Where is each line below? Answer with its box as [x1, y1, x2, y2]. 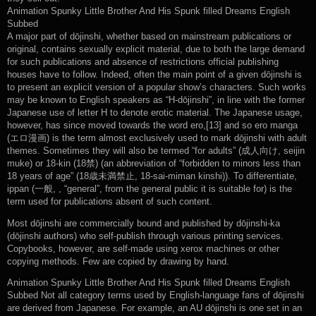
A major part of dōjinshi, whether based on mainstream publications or [7, 32, 291, 42]
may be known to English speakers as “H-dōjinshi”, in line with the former [7, 95, 305, 106]
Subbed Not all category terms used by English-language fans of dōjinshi [7, 291, 304, 301]
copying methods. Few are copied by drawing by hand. [7, 256, 229, 267]
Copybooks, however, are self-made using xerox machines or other [7, 243, 279, 254]
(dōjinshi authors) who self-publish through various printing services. [7, 231, 284, 241]
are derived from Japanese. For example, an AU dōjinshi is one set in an [7, 303, 302, 314]
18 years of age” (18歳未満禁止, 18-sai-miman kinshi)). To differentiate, [7, 171, 297, 182]
